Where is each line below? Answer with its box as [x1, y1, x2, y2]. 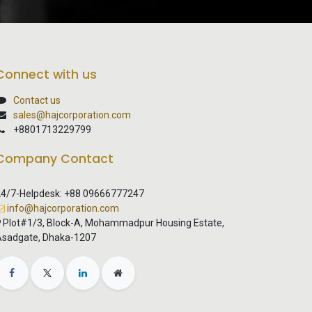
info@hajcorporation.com [6, 203, 119, 214]
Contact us [13, 95, 61, 107]
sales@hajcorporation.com [13, 109, 131, 121]
